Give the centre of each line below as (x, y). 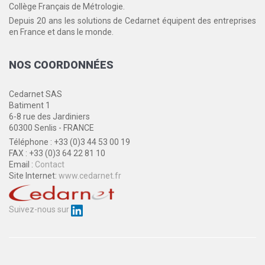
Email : (22, 165)
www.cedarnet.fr (90, 176)
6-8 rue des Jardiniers (49, 117)
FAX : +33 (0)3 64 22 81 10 (57, 153)
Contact (50, 165)
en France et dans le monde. (61, 32)
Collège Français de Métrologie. (67, 7)
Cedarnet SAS (35, 94)
